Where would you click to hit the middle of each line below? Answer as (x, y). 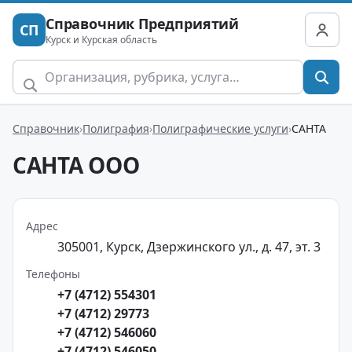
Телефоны (53, 274)
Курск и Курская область (101, 39)
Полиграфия (116, 128)
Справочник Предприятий (143, 23)
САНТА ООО (76, 165)
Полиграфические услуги (220, 128)
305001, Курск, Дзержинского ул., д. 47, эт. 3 (189, 247)
